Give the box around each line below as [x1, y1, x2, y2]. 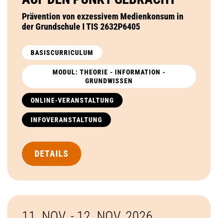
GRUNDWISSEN [85, 76, 133, 85]
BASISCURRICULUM [31, 48, 93, 56]
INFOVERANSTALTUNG [31, 115, 102, 124]
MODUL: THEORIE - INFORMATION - [53, 68, 165, 76]
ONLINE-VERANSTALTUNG [31, 96, 114, 104]
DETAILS [35, 148, 69, 159]
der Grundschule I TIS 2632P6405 [22, 21, 140, 32]
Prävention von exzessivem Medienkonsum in [22, 11, 183, 21]
